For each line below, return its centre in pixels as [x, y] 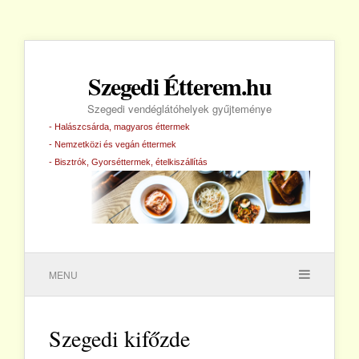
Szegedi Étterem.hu [179, 86]
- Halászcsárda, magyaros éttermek [119, 127]
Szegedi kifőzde [119, 339]
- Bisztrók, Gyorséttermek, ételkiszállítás [128, 162]
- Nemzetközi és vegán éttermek [113, 144]
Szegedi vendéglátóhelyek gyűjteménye [179, 109]
